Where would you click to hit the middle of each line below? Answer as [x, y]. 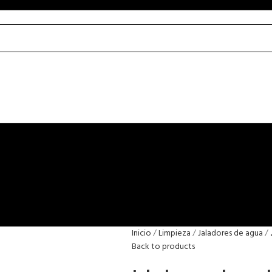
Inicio [141, 234]
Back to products [163, 247]
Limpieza [174, 234]
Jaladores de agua [230, 234]
